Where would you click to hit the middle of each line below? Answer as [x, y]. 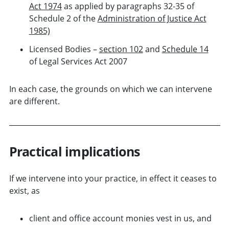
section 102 [121, 49]
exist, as [24, 190]
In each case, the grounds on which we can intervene [110, 89]
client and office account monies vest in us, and [120, 218]
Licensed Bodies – [64, 49]
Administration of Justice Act [152, 18]
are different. [34, 101]
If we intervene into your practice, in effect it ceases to [113, 178]
